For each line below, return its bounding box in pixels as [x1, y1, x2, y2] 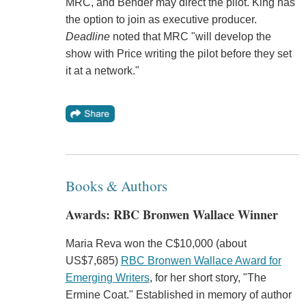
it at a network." [65, 65, 139, 77]
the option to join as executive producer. [65, 14, 257, 26]
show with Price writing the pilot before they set [65, 48, 292, 60]
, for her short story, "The [149, 271, 266, 283]
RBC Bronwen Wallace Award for [120, 254, 281, 266]
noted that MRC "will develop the [109, 31, 271, 43]
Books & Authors [65, 176, 167, 196]
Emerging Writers [65, 271, 150, 283]
